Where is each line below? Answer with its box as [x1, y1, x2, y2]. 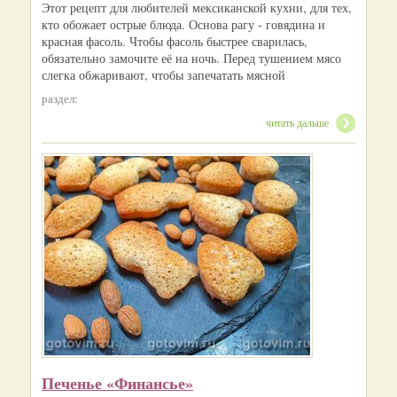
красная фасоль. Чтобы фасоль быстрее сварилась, [42, 32, 307, 50]
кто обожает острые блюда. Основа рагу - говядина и [42, 15, 325, 33]
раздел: [42, 90, 78, 106]
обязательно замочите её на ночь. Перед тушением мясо [42, 49, 341, 66]
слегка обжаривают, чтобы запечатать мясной [42, 66, 285, 83]
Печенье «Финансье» [42, 371, 193, 395]
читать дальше [266, 114, 329, 129]
